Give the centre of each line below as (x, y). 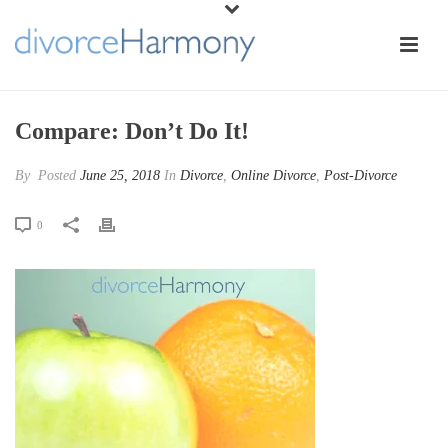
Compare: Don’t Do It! (132, 131)
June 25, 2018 (120, 175)
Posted (57, 175)
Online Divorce (273, 175)
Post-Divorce (360, 175)
